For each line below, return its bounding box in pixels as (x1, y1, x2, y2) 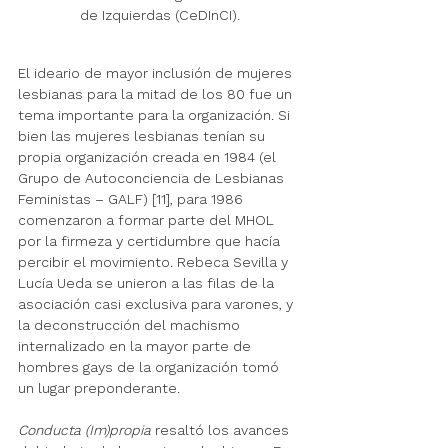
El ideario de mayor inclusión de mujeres (18, 65, 296, 82)
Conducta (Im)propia (18, 422, 151, 439)
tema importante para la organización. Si (18, 107, 294, 124)
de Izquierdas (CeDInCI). (80, 7, 240, 24)
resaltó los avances (151, 422, 293, 439)
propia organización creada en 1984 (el (18, 149, 280, 166)
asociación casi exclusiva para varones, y (18, 296, 297, 313)
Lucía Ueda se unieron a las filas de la (18, 275, 278, 292)
